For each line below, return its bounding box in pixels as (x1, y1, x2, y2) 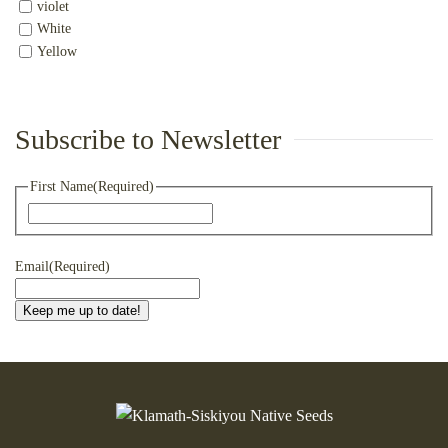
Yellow (37, 43, 77, 59)
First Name (29, 178, 93, 194)
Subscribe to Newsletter (15, 123, 281, 155)
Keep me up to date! (23, 302, 141, 318)
